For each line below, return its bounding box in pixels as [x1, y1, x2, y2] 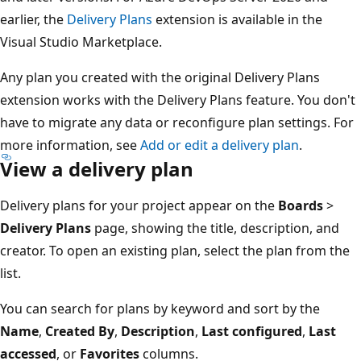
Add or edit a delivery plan [152, 135, 311, 154]
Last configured [214, 322, 314, 340]
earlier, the [12, 10, 79, 28]
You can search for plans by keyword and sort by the [12, 299, 332, 317]
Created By [57, 322, 127, 340]
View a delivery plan [12, 155, 205, 182]
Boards [290, 196, 335, 214]
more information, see [12, 135, 152, 154]
